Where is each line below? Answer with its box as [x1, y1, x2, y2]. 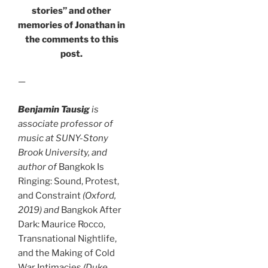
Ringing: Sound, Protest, [18, 175, 119, 187]
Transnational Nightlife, [18, 233, 117, 244]
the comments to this [25, 33, 118, 45]
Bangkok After [61, 204, 121, 215]
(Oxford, [83, 190, 116, 201]
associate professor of [18, 118, 113, 129]
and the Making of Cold [18, 247, 115, 258]
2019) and [18, 204, 61, 215]
